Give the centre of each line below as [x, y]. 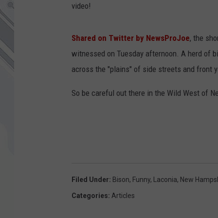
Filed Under [90, 180]
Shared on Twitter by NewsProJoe [131, 38]
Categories [90, 196]
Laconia [165, 180]
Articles [123, 196]
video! [81, 6]
